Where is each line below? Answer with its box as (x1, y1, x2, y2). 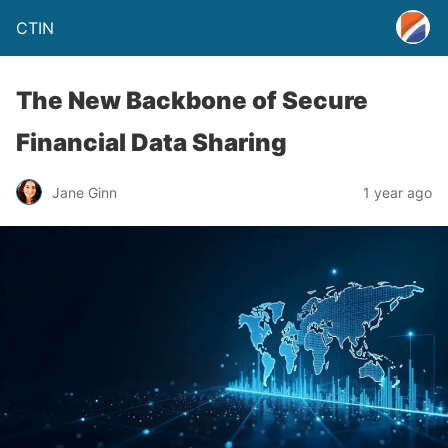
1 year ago (363, 183, 432, 201)
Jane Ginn (52, 183, 117, 201)
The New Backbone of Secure (16, 86, 368, 115)
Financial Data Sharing (16, 128, 287, 157)
